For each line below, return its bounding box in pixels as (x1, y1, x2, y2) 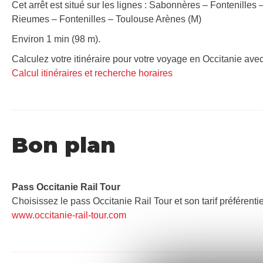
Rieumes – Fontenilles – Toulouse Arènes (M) (12, 14, 201, 24)
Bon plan (12, 131, 116, 158)
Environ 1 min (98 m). (12, 33, 100, 44)
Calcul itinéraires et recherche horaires (12, 68, 173, 78)
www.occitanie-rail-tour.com (12, 210, 126, 220)
